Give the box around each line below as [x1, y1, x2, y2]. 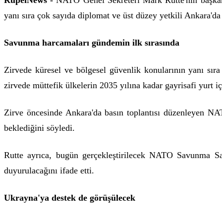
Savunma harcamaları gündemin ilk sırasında [4, 38, 179, 48]
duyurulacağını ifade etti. [4, 166, 94, 175]
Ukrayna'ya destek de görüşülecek [4, 193, 135, 203]
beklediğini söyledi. [4, 123, 75, 133]
